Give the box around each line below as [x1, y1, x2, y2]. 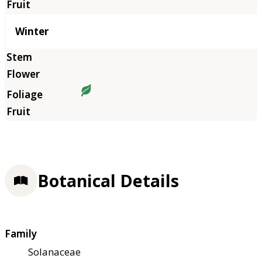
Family [5, 227, 37, 241]
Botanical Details [37, 169, 179, 192]
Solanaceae [28, 245, 81, 259]
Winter [15, 24, 49, 38]
